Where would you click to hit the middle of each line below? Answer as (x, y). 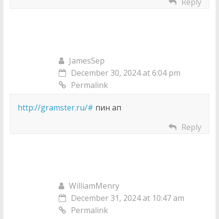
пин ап (107, 108)
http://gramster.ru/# (55, 108)
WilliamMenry (94, 186)
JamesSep (87, 61)
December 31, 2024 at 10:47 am (127, 198)
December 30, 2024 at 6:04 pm (125, 73)
